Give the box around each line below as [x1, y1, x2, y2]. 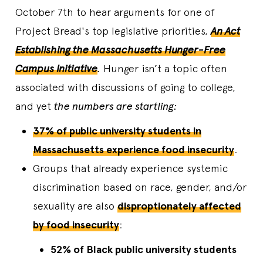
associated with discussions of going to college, [15, 81, 235, 93]
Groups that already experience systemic [33, 162, 228, 174]
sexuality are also [33, 200, 117, 212]
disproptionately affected [117, 200, 241, 213]
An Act [211, 25, 240, 37]
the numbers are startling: [54, 100, 177, 112]
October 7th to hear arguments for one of [15, 6, 215, 18]
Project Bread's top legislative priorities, [15, 25, 211, 37]
